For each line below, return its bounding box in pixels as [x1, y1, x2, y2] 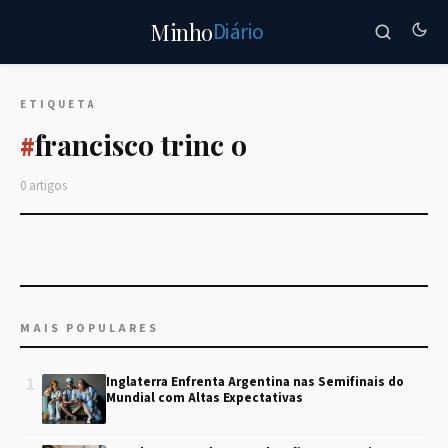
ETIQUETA [20, 97, 96, 112]
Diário [212, 16, 264, 48]
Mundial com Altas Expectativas [106, 389, 303, 407]
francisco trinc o [35, 126, 247, 163]
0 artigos [20, 177, 67, 195]
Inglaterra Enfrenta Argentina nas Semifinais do [106, 373, 404, 391]
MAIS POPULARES [20, 320, 159, 337]
